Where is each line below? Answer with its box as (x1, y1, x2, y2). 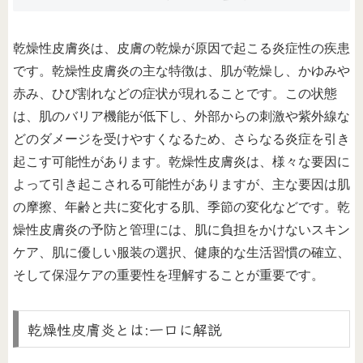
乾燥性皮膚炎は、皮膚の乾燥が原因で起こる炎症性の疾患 (13, 41, 350, 56)
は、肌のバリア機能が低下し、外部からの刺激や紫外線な (13, 109, 350, 124)
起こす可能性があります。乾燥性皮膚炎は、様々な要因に (13, 155, 350, 169)
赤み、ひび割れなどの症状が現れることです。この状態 (13, 87, 337, 101)
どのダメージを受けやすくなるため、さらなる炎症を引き (13, 132, 350, 147)
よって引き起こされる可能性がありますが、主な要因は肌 (13, 177, 350, 192)
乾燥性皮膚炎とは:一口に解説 (27, 318, 222, 340)
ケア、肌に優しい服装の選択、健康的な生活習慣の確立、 (13, 246, 350, 260)
